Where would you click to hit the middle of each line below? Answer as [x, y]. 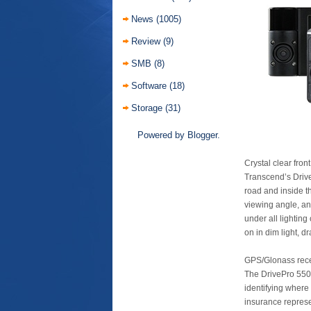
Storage [147, 108]
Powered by [162, 135]
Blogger [202, 135]
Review [146, 41]
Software [149, 86]
